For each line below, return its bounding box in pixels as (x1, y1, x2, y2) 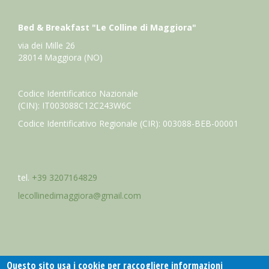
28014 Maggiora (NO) (18, 52, 103, 64)
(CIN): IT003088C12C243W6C (18, 100, 131, 112)
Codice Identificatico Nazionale (18, 88, 138, 100)
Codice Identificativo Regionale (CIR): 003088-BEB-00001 (18, 118, 238, 130)
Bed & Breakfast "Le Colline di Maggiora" (18, 22, 196, 34)
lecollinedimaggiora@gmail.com (18, 190, 141, 202)
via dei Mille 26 (18, 40, 75, 52)
